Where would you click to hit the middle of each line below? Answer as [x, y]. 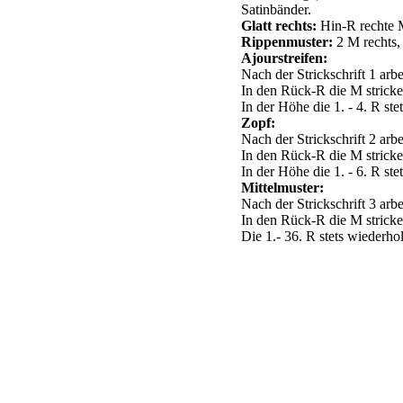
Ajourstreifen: [284, 58]
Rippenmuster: [287, 42]
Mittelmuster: [282, 188]
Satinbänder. [276, 10]
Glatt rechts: [279, 26]
